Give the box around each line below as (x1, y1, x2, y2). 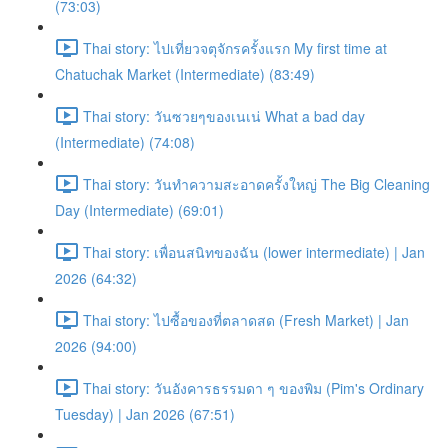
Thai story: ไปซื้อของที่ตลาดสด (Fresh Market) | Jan (83, 309, 409, 330)
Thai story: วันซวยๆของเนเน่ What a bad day (83, 105, 365, 126)
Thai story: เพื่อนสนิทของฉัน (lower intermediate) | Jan (83, 241, 425, 262)
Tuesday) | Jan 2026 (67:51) (55, 404, 235, 424)
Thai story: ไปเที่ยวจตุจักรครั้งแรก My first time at (83, 37, 387, 58)
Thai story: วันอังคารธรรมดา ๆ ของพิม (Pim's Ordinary (83, 377, 424, 398)
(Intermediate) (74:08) (55, 132, 195, 152)
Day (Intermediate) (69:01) (55, 200, 224, 220)
